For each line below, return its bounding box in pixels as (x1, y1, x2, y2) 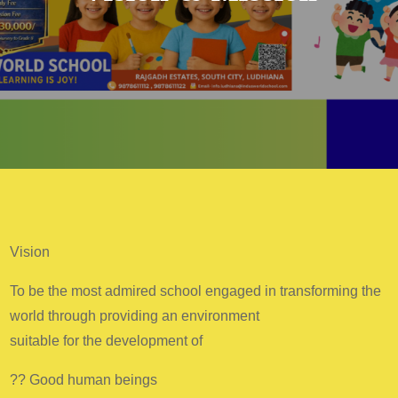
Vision (10, 244, 51, 259)
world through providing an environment (10, 308, 260, 323)
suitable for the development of (10, 333, 203, 348)
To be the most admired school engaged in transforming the (10, 283, 382, 298)
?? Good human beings (10, 372, 158, 387)
